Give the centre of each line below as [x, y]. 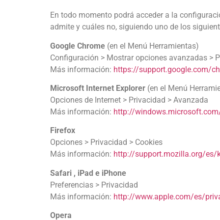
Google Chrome [78, 46]
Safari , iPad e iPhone [88, 173]
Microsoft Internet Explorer [98, 88]
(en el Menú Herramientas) [152, 46]
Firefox [63, 131]
